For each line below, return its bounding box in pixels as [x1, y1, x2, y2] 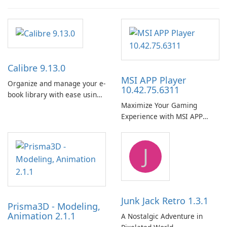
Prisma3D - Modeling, [8, 200, 100, 213]
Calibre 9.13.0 [8, 62, 65, 74]
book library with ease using [8, 90, 101, 100]
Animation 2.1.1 [8, 210, 75, 222]
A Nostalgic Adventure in [121, 211, 203, 221]
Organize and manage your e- [8, 79, 105, 89]
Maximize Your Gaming [121, 100, 197, 110]
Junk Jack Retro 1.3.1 [121, 195, 208, 207]
